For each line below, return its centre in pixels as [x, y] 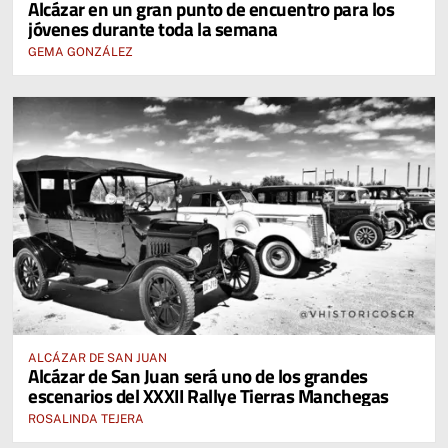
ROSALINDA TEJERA [86, 418]
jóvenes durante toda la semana [153, 29]
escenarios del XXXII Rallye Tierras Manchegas [208, 395]
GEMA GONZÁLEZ [80, 52]
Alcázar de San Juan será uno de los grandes [198, 375]
